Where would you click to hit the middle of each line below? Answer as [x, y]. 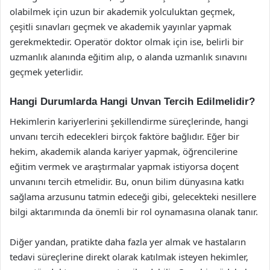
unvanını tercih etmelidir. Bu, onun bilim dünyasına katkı [127, 181]
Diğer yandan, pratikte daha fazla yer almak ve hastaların [128, 241]
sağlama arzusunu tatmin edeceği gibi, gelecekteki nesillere [133, 196]
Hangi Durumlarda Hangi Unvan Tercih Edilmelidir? [132, 102]
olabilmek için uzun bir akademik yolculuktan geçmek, [122, 11]
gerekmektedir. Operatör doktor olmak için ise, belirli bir [127, 42]
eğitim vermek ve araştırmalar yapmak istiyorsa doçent [124, 166]
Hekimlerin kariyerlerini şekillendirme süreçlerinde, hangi [129, 121]
